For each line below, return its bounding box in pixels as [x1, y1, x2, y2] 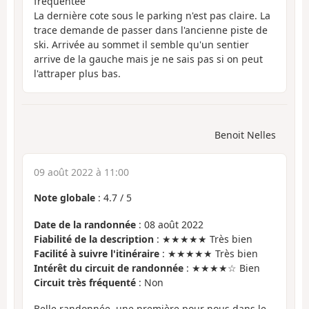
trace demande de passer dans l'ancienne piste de [34, 23, 268, 37]
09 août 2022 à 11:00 [34, 166, 129, 179]
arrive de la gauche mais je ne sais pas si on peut [34, 52, 263, 66]
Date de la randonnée [34, 217, 136, 231]
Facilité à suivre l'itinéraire [34, 246, 159, 260]
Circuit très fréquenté [34, 275, 136, 289]
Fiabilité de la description [34, 232, 154, 246]
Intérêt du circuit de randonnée [34, 261, 183, 275]
